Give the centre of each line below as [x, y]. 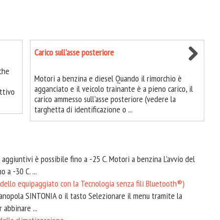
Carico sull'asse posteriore [74, 52]
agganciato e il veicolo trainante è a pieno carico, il [113, 89]
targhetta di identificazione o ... [83, 109]
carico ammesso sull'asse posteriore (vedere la [105, 99]
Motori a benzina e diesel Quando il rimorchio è [108, 78]
